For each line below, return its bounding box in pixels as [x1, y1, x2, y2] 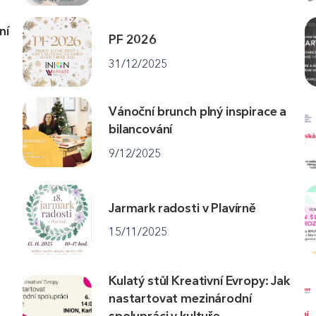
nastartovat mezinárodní [109, 290, 252, 306]
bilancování [109, 121, 173, 138]
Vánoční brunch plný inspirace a [109, 104, 287, 120]
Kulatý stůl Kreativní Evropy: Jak [109, 272, 290, 288]
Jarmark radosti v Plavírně [109, 200, 256, 216]
